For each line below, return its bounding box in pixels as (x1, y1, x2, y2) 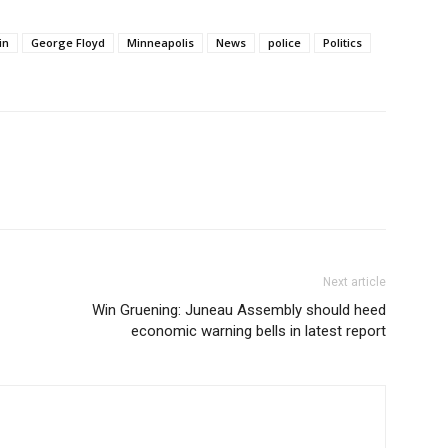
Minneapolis (127, 35, 194, 50)
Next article (323, 275, 386, 289)
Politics (323, 35, 362, 50)
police (268, 35, 301, 50)
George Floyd (31, 35, 105, 50)
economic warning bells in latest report (131, 322, 386, 340)
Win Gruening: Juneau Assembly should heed (92, 301, 386, 319)
